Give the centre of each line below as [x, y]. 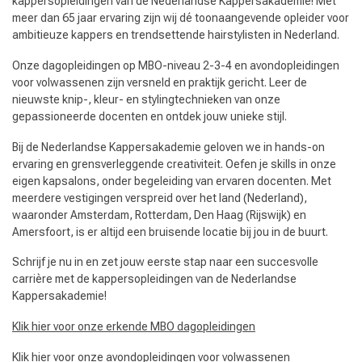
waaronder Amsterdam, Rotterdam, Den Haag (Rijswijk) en [159, 215]
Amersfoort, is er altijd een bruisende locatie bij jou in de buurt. [170, 232]
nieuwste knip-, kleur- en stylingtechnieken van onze [146, 99]
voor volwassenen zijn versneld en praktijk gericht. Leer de [160, 82]
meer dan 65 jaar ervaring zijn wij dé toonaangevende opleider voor [181, 18]
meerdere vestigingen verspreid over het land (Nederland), [160, 198]
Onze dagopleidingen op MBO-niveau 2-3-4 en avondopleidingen [176, 65]
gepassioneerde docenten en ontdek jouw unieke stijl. [149, 116]
